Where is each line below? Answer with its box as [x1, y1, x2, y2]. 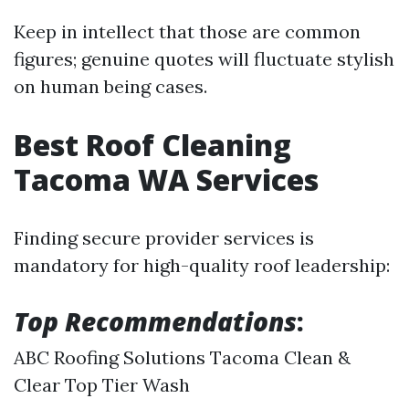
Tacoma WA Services [14, 159, 319, 199]
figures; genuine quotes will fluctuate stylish [14, 47, 394, 70]
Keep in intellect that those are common [14, 19, 361, 43]
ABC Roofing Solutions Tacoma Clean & [14, 345, 351, 369]
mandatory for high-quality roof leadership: [14, 253, 390, 277]
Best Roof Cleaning [14, 124, 291, 164]
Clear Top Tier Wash [14, 372, 190, 396]
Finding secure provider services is [14, 225, 314, 249]
